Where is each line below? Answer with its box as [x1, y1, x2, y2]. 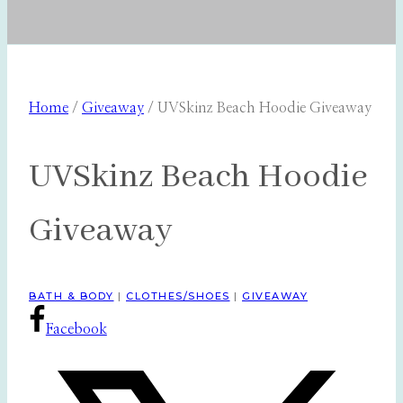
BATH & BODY [29, 290, 114, 303]
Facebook [45, 322, 107, 337]
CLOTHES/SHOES [126, 290, 230, 303]
